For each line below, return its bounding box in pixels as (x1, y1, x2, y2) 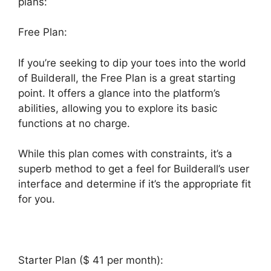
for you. (18, 193, 55, 206)
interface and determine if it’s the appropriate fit (18, 178, 251, 191)
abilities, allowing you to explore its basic (18, 102, 217, 114)
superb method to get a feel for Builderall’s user (18, 163, 249, 175)
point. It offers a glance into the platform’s (18, 87, 220, 99)
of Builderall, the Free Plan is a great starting (18, 71, 235, 84)
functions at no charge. (18, 117, 130, 129)
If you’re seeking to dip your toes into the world (18, 56, 246, 69)
